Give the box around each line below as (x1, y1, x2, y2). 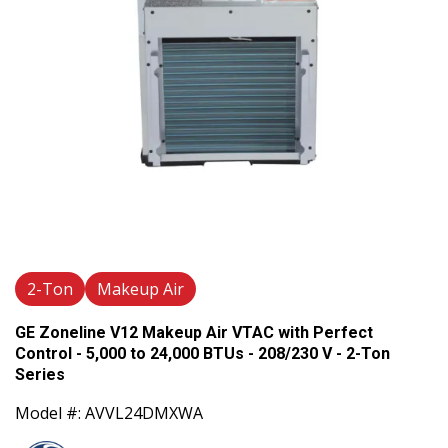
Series (15, 364, 65, 384)
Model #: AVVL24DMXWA (15, 401, 203, 424)
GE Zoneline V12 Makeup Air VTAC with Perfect (15, 322, 373, 342)
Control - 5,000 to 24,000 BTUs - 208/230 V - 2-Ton (15, 343, 390, 363)
